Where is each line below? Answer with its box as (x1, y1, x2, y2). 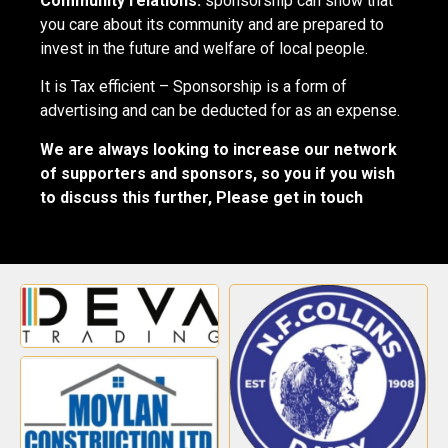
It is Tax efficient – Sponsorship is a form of (40, 77, 347, 97)
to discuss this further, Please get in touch (40, 187, 363, 207)
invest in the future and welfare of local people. (40, 39, 368, 59)
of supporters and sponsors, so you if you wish (40, 163, 395, 183)
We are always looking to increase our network (40, 139, 397, 159)
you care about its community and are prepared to (40, 15, 384, 35)
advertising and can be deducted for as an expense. (40, 101, 400, 121)
